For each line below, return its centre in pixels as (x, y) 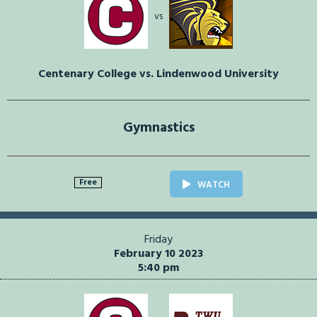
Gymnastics (158, 128)
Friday (158, 240)
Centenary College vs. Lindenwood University (158, 75)
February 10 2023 (158, 254)
